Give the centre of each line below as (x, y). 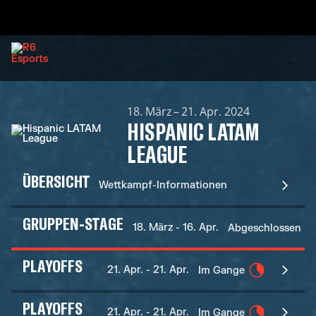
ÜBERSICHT (56, 181)
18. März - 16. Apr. (175, 227)
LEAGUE (157, 154)
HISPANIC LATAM (194, 131)
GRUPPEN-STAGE (73, 223)
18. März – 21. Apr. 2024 (189, 111)
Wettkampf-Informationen (163, 185)
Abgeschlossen (264, 228)
